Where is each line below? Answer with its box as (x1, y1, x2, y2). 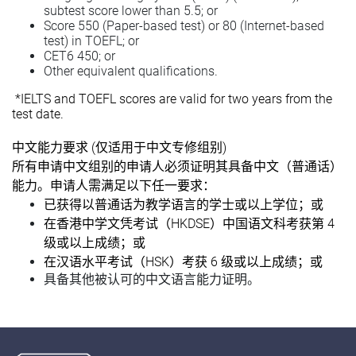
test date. (12, 106, 64, 122)
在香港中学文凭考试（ (44, 216, 171, 230)
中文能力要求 (12, 140, 88, 154)
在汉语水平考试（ (44, 254, 145, 269)
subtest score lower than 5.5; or (44, 2, 218, 18)
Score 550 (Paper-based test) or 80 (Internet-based (44, 17, 324, 33)
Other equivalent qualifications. (44, 63, 218, 79)
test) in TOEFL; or (44, 33, 139, 48)
